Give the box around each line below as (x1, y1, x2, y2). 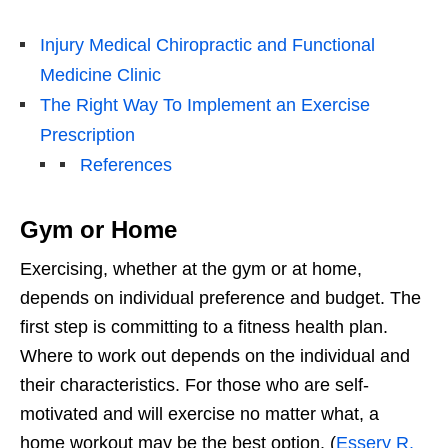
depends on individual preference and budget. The (20, 288, 421, 309)
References (80, 155, 172, 176)
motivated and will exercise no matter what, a (20, 404, 379, 425)
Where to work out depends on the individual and (20, 346, 410, 367)
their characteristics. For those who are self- (20, 375, 369, 396)
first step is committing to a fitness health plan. (20, 317, 388, 338)
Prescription (40, 125, 135, 146)
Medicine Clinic (40, 65, 161, 86)
